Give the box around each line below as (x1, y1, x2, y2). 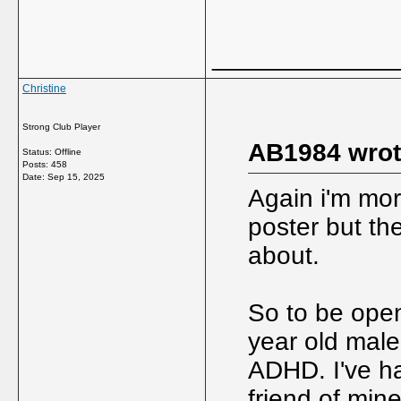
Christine (22, 82, 66, 95)
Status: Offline (22, 147, 81, 157)
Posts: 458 (22, 159, 67, 169)
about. (248, 242, 320, 269)
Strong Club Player (22, 122, 100, 132)
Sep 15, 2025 (47, 172, 105, 182)
